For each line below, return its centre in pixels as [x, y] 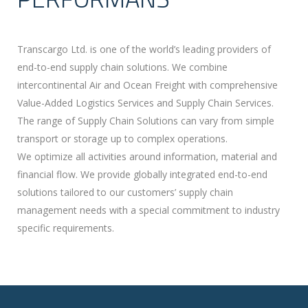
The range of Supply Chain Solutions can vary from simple [146, 121]
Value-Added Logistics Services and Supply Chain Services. [145, 103]
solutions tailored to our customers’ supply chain [125, 192]
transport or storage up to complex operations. [122, 139]
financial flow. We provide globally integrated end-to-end [142, 175]
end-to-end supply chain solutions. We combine [122, 67]
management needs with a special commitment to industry [148, 210]
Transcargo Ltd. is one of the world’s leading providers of [144, 49]
